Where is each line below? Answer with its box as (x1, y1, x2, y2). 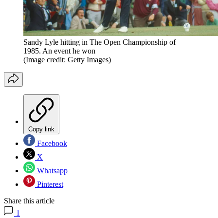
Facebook (35, 139, 67, 148)
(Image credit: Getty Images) (23, 55, 111, 64)
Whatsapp (35, 166, 68, 175)
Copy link (28, 126, 54, 133)
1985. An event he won (23, 47, 95, 55)
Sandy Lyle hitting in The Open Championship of (23, 38, 176, 47)
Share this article (4, 197, 54, 205)
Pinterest (35, 180, 63, 189)
